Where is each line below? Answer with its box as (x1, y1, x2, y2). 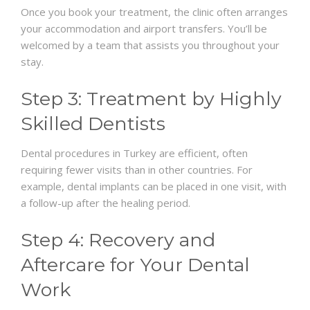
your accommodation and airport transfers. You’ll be (21, 21, 267, 36)
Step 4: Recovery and (21, 228, 215, 252)
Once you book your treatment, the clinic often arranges (21, 5, 288, 19)
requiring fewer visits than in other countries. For (21, 163, 253, 177)
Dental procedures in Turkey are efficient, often (21, 146, 248, 161)
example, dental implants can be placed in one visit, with (21, 179, 286, 194)
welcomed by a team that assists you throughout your (21, 38, 280, 53)
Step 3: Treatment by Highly (21, 87, 282, 111)
